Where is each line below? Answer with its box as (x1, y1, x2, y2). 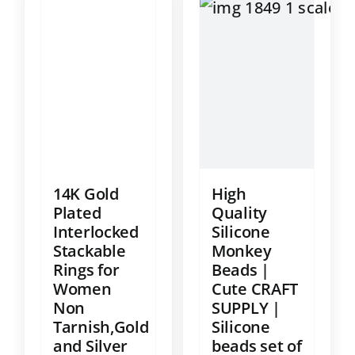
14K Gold (53, 182, 119, 204)
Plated (53, 201, 101, 223)
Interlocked (53, 220, 139, 242)
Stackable (53, 239, 126, 261)
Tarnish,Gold (53, 315, 149, 338)
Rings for (53, 258, 120, 281)
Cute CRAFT (212, 277, 298, 300)
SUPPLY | (212, 296, 281, 319)
